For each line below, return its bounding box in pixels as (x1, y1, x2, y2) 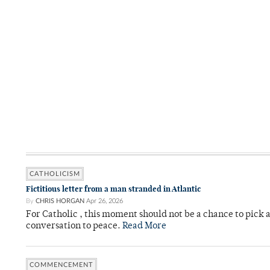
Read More (122, 222, 166, 231)
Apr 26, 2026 (86, 198, 123, 205)
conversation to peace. (26, 222, 122, 231)
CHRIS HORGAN (36, 198, 84, 205)
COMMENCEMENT (30, 262, 93, 269)
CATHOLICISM (30, 171, 80, 178)
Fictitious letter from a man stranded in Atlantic (26, 184, 201, 195)
